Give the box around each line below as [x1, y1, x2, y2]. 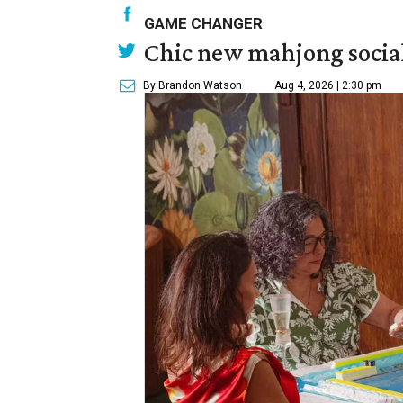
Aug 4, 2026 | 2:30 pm [274, 78, 381, 92]
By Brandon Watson [143, 78, 242, 92]
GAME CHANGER [144, 13, 263, 32]
